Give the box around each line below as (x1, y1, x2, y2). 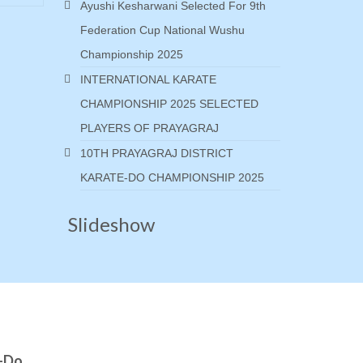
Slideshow (67, 212, 155, 236)
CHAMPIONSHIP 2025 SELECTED (79, 97, 258, 110)
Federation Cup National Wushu (79, 23, 245, 36)
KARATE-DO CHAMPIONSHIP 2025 (79, 171, 264, 184)
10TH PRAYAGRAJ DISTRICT (79, 147, 233, 160)
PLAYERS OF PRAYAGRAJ (79, 122, 219, 135)
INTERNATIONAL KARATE (79, 73, 216, 86)
